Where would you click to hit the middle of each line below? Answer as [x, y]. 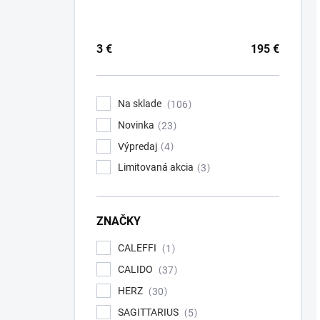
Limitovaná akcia [156, 167]
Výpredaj [137, 146]
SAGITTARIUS [149, 312]
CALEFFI [138, 248]
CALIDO [136, 270]
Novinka [136, 125]
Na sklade [141, 104]
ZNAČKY [119, 221]
